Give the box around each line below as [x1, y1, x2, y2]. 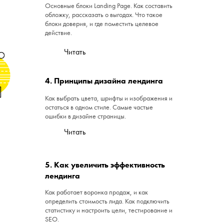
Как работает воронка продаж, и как [45, 187, 148, 197]
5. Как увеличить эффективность [45, 159, 165, 170]
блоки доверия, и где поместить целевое [45, 19, 158, 28]
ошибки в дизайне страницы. [45, 111, 126, 121]
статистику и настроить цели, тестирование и [45, 205, 172, 215]
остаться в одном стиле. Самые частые [45, 102, 153, 112]
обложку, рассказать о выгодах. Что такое [45, 10, 162, 19]
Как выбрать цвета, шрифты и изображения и [45, 93, 172, 103]
